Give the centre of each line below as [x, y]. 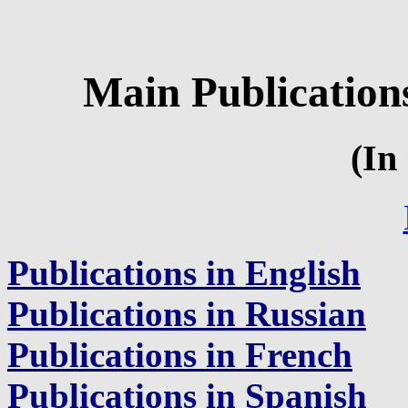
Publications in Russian [187, 313]
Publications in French [180, 354]
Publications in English [184, 272]
